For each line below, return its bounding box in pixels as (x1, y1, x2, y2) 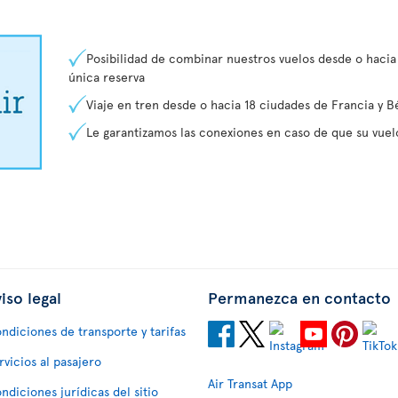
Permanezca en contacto (208, 286, 391, 309)
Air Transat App (208, 375, 292, 393)
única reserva (68, 68, 146, 86)
